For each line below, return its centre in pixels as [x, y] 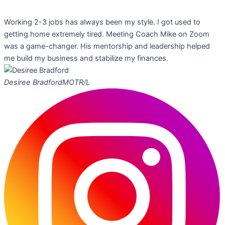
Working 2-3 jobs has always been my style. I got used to [102, 22]
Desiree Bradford [33, 83]
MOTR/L [76, 83]
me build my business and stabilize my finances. [86, 59]
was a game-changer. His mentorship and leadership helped [107, 46]
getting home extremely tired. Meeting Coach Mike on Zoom [107, 34]
